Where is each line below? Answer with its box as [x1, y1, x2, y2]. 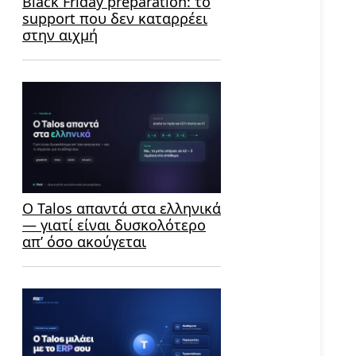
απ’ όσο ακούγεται [22, 232, 146, 252]
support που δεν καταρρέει [22, 8, 207, 28]
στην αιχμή [22, 25, 98, 44]
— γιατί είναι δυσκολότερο [22, 215, 206, 235]
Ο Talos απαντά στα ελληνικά [22, 199, 221, 219]
